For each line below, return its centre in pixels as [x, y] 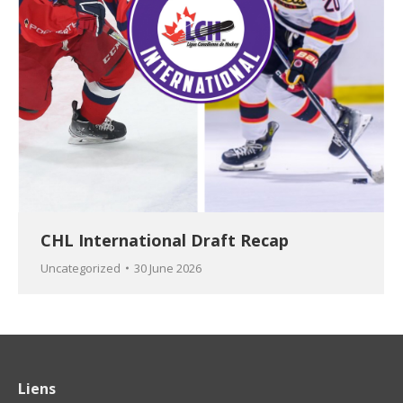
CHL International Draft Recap [165, 240]
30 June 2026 [168, 268]
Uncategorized [81, 268]
